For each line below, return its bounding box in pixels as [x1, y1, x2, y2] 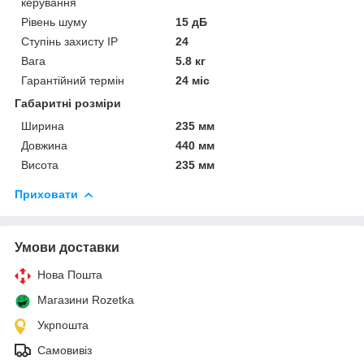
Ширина [21, 119, 64, 132]
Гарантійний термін [21, 73, 124, 87]
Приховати [15, 187, 78, 201]
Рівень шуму [21, 15, 87, 28]
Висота [21, 158, 58, 171]
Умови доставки [15, 240, 119, 254]
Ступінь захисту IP [21, 34, 118, 48]
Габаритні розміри [15, 96, 121, 110]
